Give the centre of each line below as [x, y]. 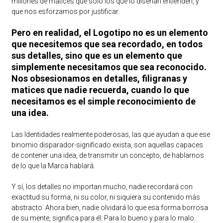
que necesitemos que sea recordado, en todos [107, 44]
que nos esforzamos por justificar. [65, 11]
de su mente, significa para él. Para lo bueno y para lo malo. [103, 218]
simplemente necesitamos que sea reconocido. [109, 67]
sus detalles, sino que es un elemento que [97, 55]
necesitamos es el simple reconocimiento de [103, 101]
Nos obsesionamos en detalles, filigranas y [99, 78]
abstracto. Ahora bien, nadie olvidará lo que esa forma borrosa [110, 207]
